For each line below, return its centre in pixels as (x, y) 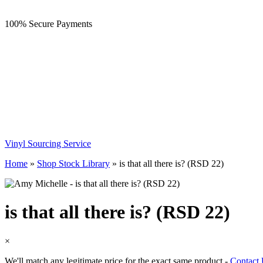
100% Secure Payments (48, 24)
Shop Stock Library (73, 163)
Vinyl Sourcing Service (48, 144)
